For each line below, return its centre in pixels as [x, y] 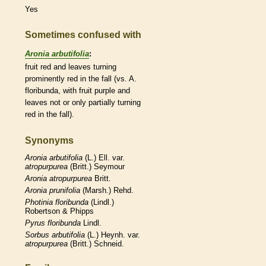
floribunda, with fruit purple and [77, 90]
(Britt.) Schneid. [96, 244]
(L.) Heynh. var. [113, 235]
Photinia [39, 202]
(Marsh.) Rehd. [107, 191]
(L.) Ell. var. [104, 158]
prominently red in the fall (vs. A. [81, 78]
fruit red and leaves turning [71, 66]
